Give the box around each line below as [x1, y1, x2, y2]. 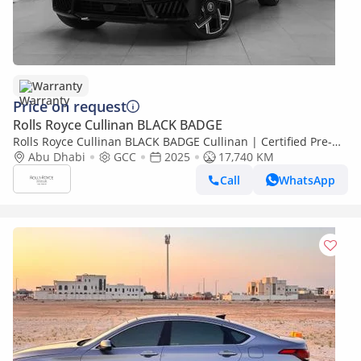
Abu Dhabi [28, 149, 85, 164]
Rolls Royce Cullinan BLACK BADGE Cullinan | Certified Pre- [13, 134, 332, 149]
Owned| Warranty [13, 149, 111, 164]
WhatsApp [279, 172, 335, 188]
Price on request [13, 97, 127, 116]
